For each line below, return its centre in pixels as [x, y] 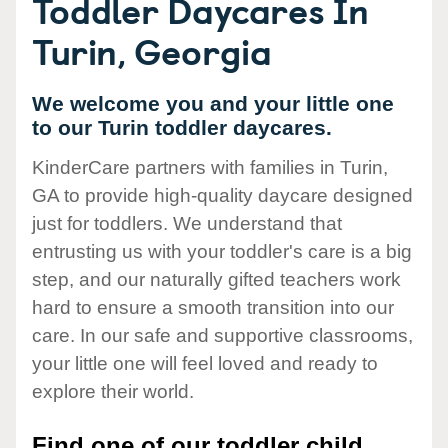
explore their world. [113, 392]
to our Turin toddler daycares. [182, 127]
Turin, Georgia [152, 50]
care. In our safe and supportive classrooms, [222, 336]
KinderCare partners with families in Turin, [210, 168]
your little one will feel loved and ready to [205, 364]
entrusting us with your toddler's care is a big [222, 252]
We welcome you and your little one [213, 103]
